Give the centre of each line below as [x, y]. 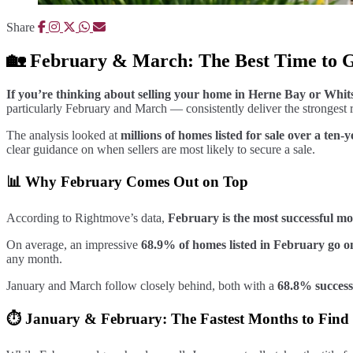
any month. [34, 259]
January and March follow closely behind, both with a [142, 286]
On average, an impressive [74, 245]
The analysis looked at [63, 135]
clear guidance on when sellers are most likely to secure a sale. [161, 149]
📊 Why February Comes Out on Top [127, 182]
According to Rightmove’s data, [87, 218]
